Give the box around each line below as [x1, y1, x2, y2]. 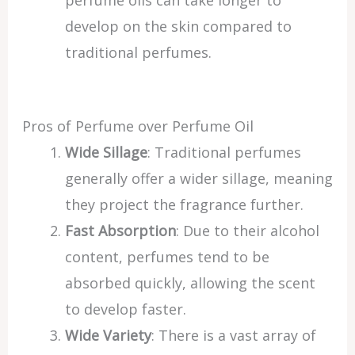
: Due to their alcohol [175, 221, 319, 240]
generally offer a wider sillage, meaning [64, 169, 333, 188]
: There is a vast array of [151, 326, 316, 345]
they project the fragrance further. [64, 195, 303, 214]
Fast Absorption [64, 221, 176, 240]
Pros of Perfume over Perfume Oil [21, 116, 254, 136]
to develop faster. [64, 300, 186, 319]
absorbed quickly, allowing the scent [64, 273, 315, 292]
